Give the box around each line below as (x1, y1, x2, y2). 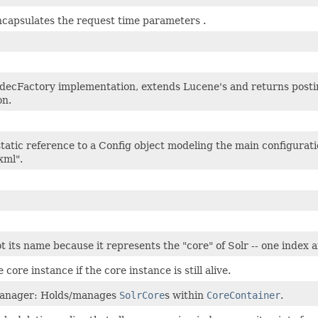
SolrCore (119, 290, 165, 302)
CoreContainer (207, 290, 280, 302)
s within (165, 290, 207, 302)
